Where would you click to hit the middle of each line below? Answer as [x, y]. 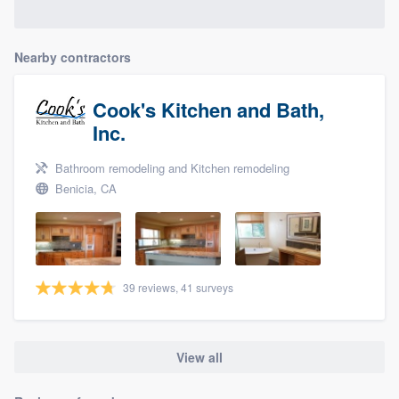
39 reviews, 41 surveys [178, 287]
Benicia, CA [84, 188]
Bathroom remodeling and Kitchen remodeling [171, 167]
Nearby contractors [73, 57]
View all [199, 357]
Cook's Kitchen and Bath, [208, 109]
